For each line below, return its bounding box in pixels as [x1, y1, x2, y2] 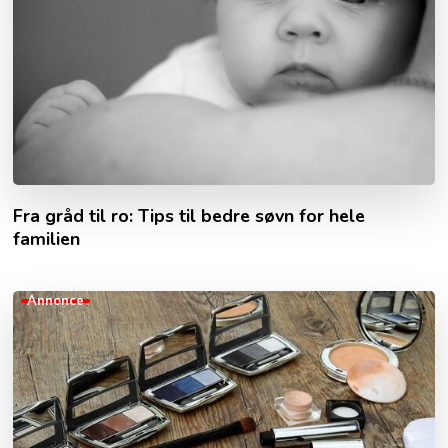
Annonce [27, 292, 85, 311]
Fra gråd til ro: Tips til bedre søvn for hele [13, 204, 366, 229]
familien [13, 227, 81, 252]
